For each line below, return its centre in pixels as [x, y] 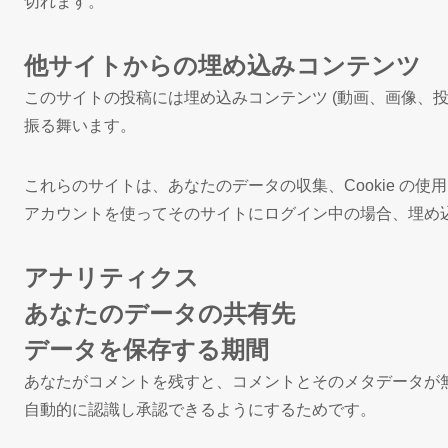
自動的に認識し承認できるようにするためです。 [200, 409]
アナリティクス [111, 277]
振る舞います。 [80, 125]
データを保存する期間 [146, 349]
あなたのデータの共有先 [159, 313]
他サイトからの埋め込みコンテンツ [222, 65]
